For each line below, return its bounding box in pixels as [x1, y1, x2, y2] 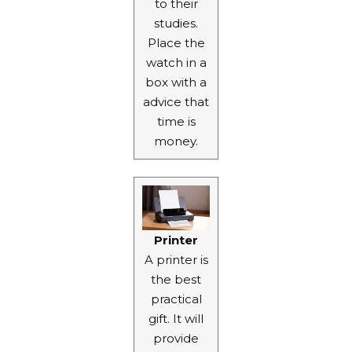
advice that [143, 93, 209, 109]
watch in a [145, 54, 207, 70]
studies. [154, 15, 198, 31]
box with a [145, 74, 207, 90]
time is [156, 113, 196, 129]
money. [154, 133, 198, 148]
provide [153, 331, 199, 346]
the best [151, 272, 201, 288]
